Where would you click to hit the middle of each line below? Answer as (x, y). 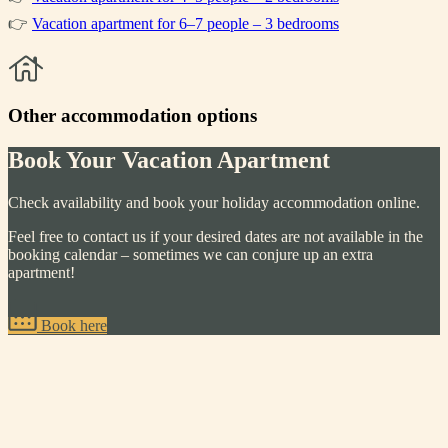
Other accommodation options (132, 115)
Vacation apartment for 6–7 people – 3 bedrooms (185, 24)
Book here (72, 325)
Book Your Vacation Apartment (169, 159)
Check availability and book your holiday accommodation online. (214, 202)
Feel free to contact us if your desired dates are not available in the (215, 236)
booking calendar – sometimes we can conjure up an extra (190, 254)
